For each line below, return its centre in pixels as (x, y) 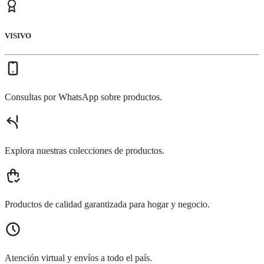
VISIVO (18, 36)
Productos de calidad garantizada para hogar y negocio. (107, 204)
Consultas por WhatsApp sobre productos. (83, 97)
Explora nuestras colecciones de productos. (85, 151)
